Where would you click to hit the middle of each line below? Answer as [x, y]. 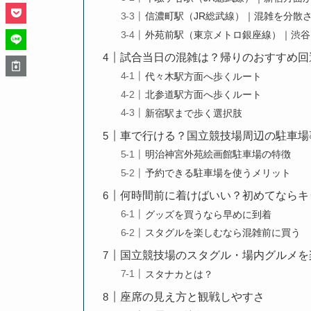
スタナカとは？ [179, 274]
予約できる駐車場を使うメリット [218, 173]
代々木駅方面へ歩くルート [204, 76]
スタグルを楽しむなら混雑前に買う [223, 233]
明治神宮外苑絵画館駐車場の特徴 [218, 154]
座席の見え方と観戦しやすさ [193, 296]
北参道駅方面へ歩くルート [204, 95]
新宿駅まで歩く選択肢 [194, 113]
